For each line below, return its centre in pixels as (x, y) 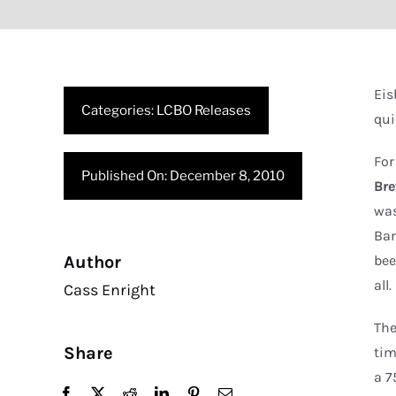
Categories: (119, 110)
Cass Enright (110, 290)
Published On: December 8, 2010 (183, 176)
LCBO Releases (204, 110)
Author (92, 262)
